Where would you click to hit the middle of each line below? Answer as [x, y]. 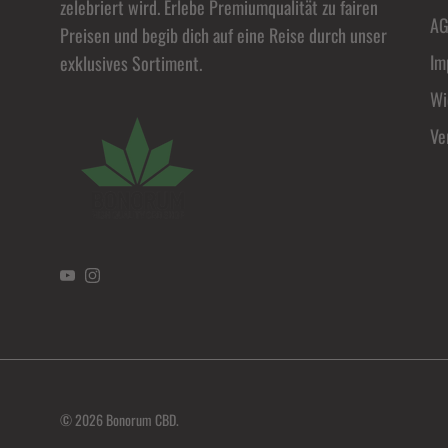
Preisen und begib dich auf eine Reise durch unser [223, 35]
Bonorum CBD [141, 420]
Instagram [123, 281]
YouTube [92, 281]
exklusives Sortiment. [131, 63]
